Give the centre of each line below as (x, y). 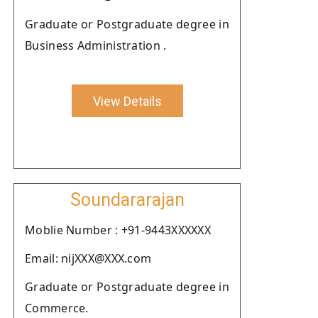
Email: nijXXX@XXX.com (88, 258)
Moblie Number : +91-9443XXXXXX (118, 230)
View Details (127, 101)
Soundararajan (127, 200)
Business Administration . (96, 45)
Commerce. (57, 308)
